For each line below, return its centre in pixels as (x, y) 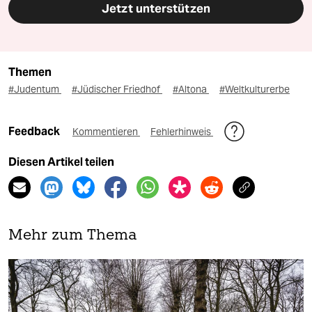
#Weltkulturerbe (255, 89)
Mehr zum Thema (73, 236)
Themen (30, 72)
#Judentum (35, 89)
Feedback (35, 132)
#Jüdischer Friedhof (117, 89)
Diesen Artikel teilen (61, 162)
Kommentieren (106, 132)
